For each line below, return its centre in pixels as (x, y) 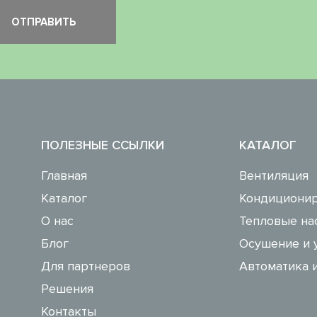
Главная (64, 176)
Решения (67, 289)
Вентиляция (274, 176)
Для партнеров (86, 266)
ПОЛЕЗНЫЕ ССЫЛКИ (103, 145)
